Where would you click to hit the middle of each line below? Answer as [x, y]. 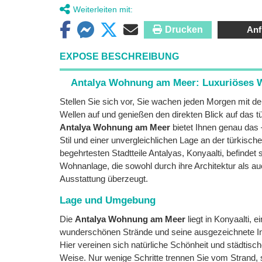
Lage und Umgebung [108, 200]
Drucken [184, 30]
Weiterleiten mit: [103, 9]
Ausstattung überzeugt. [104, 179]
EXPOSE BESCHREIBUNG [119, 56]
